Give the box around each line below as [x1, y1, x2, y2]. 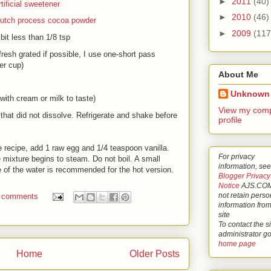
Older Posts [129, 249, 180, 259]
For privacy [218, 152, 255, 161]
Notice [218, 181, 240, 190]
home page [218, 240, 256, 248]
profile [218, 115, 242, 125]
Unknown [230, 89, 270, 99]
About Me [218, 70, 258, 80]
